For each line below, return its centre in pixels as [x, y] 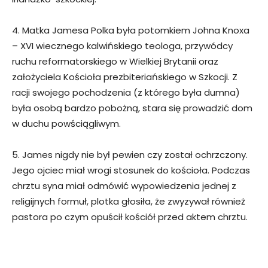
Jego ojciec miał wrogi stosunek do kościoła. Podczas [131, 170]
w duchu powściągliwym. [66, 124]
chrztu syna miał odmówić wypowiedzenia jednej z [124, 186]
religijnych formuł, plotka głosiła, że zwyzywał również [129, 202]
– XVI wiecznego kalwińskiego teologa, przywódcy [122, 46]
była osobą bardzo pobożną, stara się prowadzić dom [132, 108]
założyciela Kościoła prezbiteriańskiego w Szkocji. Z [125, 77]
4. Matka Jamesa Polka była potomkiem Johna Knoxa [131, 31]
